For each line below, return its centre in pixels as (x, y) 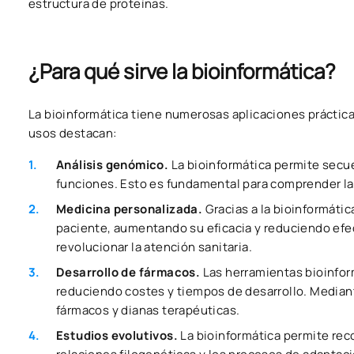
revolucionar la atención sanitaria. (154, 247)
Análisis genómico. (114, 164)
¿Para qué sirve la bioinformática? (182, 71)
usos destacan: (73, 133)
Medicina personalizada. (130, 209)
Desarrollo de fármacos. (128, 272)
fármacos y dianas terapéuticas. (148, 310)
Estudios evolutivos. (119, 335)
